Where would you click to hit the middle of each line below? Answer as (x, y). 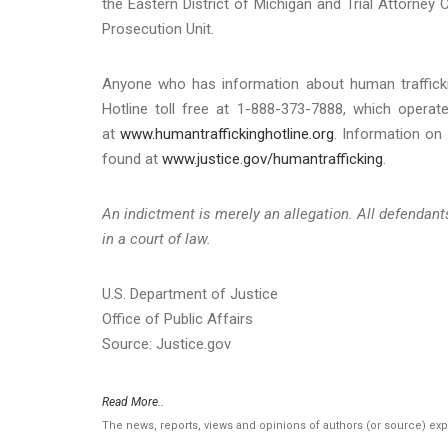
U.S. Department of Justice (190, 293)
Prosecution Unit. (158, 28)
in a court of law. (156, 238)
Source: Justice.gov (166, 343)
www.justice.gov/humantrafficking (272, 158)
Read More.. (133, 401)
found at (132, 158)
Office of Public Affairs (177, 318)
